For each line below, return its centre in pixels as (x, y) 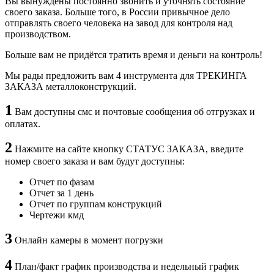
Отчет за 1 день (61, 193)
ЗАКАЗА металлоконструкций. (71, 87)
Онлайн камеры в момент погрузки (88, 240)
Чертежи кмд (57, 215)
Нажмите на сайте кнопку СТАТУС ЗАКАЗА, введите (128, 149)
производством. (38, 34)
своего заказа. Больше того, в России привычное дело (117, 12)
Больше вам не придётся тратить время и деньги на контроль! (134, 55)
